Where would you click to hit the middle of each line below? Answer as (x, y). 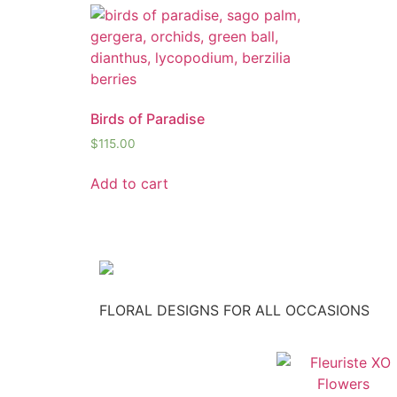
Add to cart (129, 183)
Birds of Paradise (148, 119)
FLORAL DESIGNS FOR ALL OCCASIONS (234, 311)
